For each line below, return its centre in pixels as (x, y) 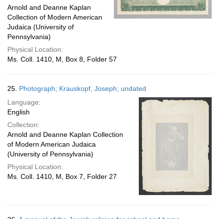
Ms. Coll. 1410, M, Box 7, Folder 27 (62, 176)
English (19, 112)
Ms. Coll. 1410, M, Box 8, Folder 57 (62, 59)
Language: (24, 102)
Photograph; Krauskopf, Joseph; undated (83, 88)
